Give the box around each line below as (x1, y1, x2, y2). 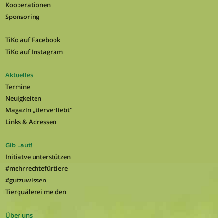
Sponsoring (5, 12, 39, 21)
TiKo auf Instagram (5, 47, 63, 56)
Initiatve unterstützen (5, 152, 71, 162)
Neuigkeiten (5, 94, 41, 103)
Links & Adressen (5, 117, 56, 127)
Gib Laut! (5, 141, 33, 150)
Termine (5, 82, 30, 91)
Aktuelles (5, 71, 33, 80)
